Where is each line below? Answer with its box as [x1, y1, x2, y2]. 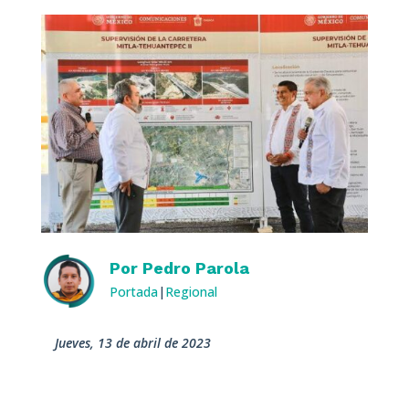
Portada [109, 282, 158, 300]
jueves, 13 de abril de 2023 [58, 333, 211, 351]
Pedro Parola [142, 257, 249, 278]
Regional [164, 282, 217, 300]
